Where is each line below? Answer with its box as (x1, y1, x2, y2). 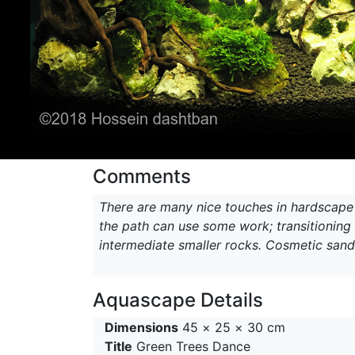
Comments (93, 164, 191, 188)
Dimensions (105, 319, 178, 335)
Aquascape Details (93, 288, 263, 311)
